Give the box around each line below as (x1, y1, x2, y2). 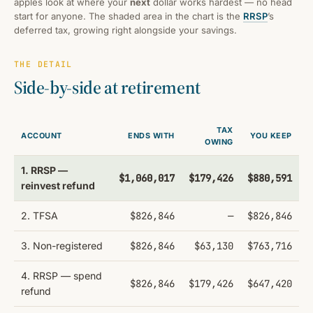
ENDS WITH (128, 130, 175, 140)
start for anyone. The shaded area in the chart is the (14, 10, 243, 22)
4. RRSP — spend (21, 269, 102, 282)
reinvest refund (21, 179, 95, 191)
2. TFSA (21, 209, 58, 221)
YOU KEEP (249, 130, 292, 140)
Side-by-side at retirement (14, 74, 201, 100)
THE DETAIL (14, 58, 73, 69)
